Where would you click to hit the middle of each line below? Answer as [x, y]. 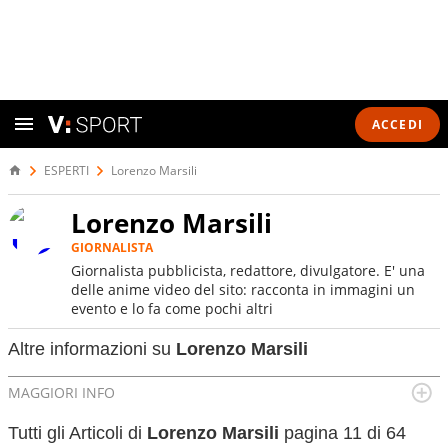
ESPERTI [66, 170]
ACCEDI [397, 124]
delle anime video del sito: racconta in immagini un [243, 289]
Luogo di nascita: [76, 420]
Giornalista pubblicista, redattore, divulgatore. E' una [248, 270]
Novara [173, 420]
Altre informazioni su [92, 349]
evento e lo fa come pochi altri [172, 308]
